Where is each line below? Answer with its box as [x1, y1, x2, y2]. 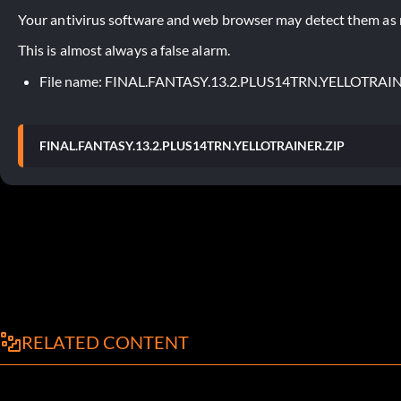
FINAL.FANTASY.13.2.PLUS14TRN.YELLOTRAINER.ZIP [39, 137, 345, 153]
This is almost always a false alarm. [18, 40, 230, 58]
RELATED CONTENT [21, 330, 189, 353]
